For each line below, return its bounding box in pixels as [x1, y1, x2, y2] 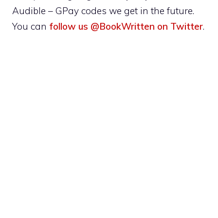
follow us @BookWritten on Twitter [49, 20, 203, 32]
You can [12, 20, 49, 32]
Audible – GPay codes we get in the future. [12, 4, 194, 17]
